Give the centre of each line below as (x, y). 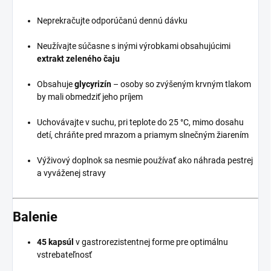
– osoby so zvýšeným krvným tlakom (181, 84)
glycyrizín (93, 84)
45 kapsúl (55, 242)
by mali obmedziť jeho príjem (90, 96)
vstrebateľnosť (64, 255)
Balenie (35, 217)
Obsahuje (56, 84)
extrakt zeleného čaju (78, 58)
